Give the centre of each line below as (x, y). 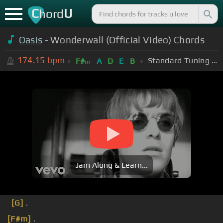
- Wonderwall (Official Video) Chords (124, 40)
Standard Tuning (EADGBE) (215, 60)
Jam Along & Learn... (111, 165)
